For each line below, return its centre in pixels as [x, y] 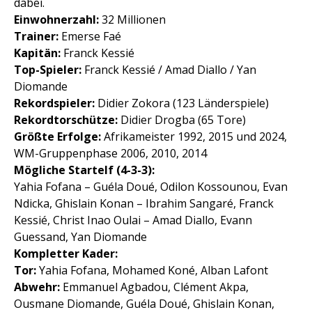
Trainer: [36, 37]
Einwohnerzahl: [56, 20]
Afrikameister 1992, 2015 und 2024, [194, 137]
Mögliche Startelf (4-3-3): [84, 170]
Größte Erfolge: [57, 137]
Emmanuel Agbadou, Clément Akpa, [154, 287]
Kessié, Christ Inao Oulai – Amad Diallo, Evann [133, 220]
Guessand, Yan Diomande [80, 237]
